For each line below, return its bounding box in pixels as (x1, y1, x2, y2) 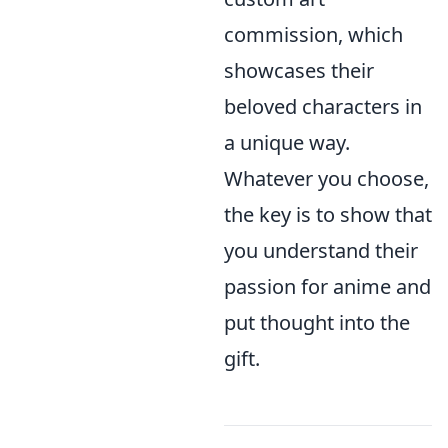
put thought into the (224, 309, 410, 337)
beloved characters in (224, 93, 422, 121)
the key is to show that (224, 201, 432, 229)
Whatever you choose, (224, 165, 429, 193)
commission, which (224, 21, 403, 49)
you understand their (224, 237, 418, 265)
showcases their (224, 57, 374, 85)
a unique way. (224, 129, 350, 157)
